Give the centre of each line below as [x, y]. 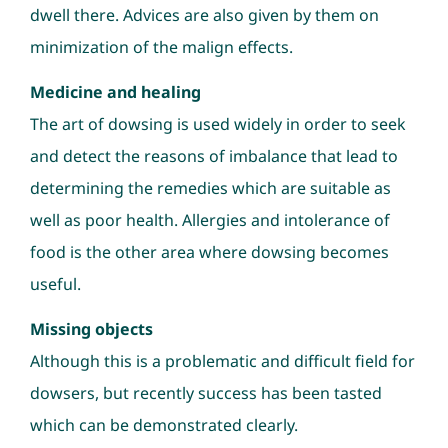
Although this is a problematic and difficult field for [222, 360]
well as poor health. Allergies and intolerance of [209, 219]
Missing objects [91, 328]
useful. [55, 283]
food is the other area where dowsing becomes [209, 251]
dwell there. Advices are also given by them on [204, 14]
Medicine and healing [115, 91]
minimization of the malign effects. [161, 46]
